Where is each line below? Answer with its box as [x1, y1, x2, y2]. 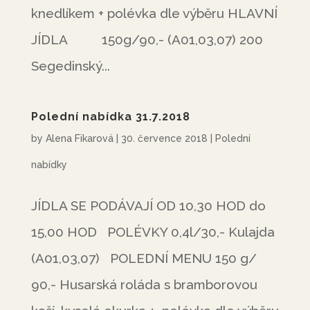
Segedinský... [30, 58, 110, 73]
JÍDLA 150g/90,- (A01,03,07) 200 [30, 32, 263, 47]
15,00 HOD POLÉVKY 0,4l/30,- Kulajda [30, 224, 275, 239]
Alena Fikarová [45, 133, 113, 144]
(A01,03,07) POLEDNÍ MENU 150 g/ [30, 250, 257, 266]
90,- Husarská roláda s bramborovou [30, 277, 257, 292]
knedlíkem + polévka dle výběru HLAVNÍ [30, 6, 277, 21]
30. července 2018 [120, 133, 208, 144]
